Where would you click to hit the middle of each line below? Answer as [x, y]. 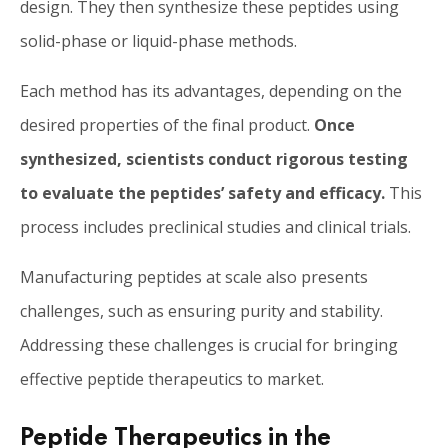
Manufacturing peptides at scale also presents [194, 276]
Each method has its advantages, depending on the [211, 90]
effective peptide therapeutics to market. [172, 378]
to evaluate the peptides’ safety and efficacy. [202, 192]
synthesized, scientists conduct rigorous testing [214, 158]
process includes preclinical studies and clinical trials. [215, 226]
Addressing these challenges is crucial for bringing [209, 344]
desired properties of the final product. [165, 124]
